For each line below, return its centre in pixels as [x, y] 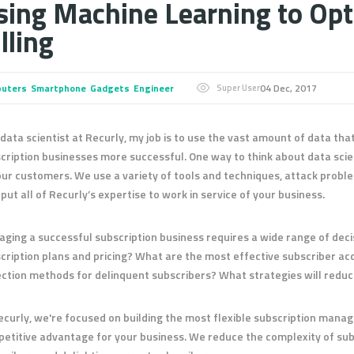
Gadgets [110, 88]
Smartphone [58, 88]
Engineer [154, 88]
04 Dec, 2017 [288, 88]
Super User [238, 88]
